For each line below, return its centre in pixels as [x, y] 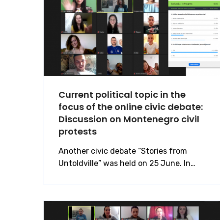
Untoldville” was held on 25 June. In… [127, 163]
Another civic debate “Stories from [123, 151]
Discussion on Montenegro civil [129, 119]
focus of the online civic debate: [131, 107]
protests [78, 131]
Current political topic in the [122, 94]
